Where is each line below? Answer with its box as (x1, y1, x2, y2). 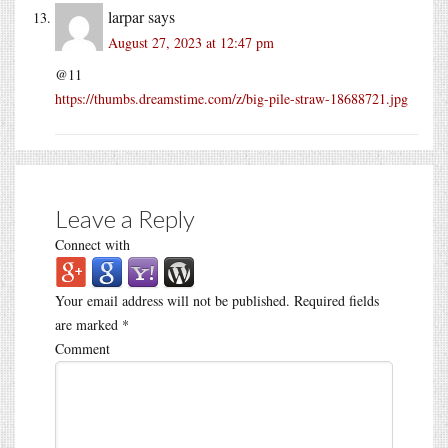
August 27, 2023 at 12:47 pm (108, 32, 274, 52)
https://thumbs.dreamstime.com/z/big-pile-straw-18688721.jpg (55, 88, 408, 108)
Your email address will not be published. (55, 290, 290, 310)
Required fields (290, 290, 379, 310)
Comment (55, 338, 110, 358)
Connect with (55, 234, 130, 254)
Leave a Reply (55, 203, 195, 233)
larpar (108, 5, 144, 27)
